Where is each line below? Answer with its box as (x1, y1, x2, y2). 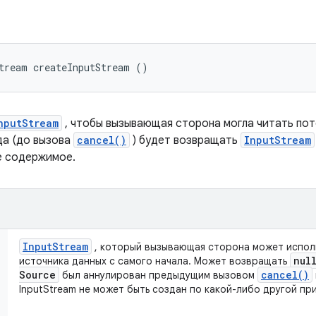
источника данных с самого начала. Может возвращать (19, 255, 290, 267)
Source (19, 268, 56, 281)
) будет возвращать (130, 133, 241, 147)
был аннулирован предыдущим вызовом (59, 269, 257, 281)
